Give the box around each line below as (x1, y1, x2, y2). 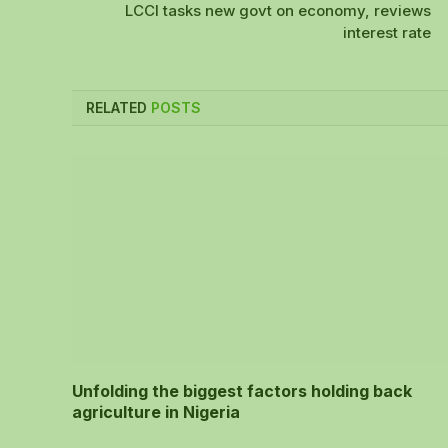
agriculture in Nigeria (72, 402, 240, 422)
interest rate (343, 22, 431, 42)
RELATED (86, 98, 151, 116)
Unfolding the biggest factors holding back (72, 381, 412, 401)
